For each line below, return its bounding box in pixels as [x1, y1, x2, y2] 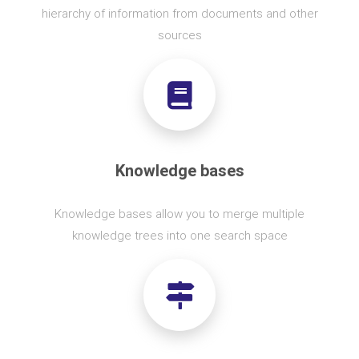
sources [157, 27, 202, 42]
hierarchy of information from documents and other [41, 6, 318, 21]
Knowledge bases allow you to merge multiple [54, 206, 305, 221]
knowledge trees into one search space [71, 228, 288, 243]
